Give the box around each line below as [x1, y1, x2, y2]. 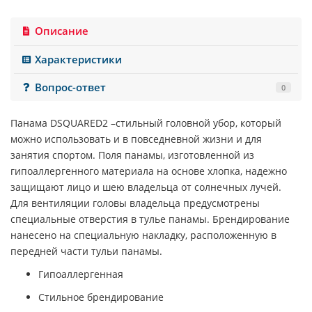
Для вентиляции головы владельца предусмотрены [10, 196, 260, 210]
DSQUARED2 [50, 116, 111, 130]
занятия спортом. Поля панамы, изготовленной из [10, 148, 254, 162]
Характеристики [35, 52, 123, 67]
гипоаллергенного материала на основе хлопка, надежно [10, 164, 287, 178]
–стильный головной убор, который [111, 116, 281, 130]
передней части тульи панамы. [10, 244, 162, 258]
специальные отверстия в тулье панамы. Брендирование [10, 212, 290, 226]
